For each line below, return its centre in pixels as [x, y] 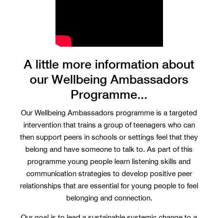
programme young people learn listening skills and [109, 162]
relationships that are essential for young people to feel [109, 186]
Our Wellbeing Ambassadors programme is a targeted [109, 113]
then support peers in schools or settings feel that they [109, 137]
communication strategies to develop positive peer [109, 174]
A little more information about [109, 64]
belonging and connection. [109, 198]
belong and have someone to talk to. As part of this [109, 149]
